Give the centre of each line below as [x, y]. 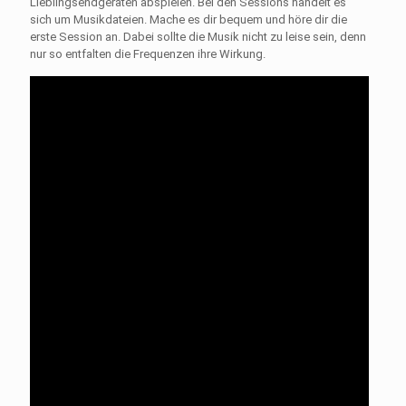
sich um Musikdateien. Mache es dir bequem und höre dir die [188, 19]
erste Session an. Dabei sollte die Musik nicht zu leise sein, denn [198, 36]
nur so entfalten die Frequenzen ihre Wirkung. [148, 53]
